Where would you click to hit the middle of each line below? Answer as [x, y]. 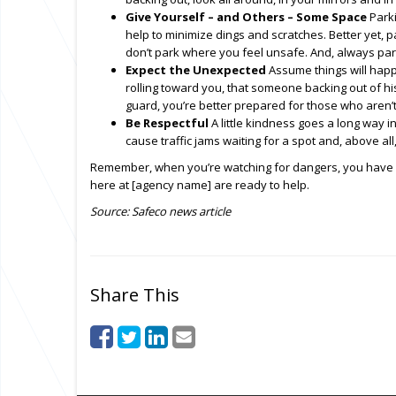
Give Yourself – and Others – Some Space [246, 17]
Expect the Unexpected [196, 70]
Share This [135, 295]
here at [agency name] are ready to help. [200, 185]
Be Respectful [167, 123]
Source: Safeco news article [160, 211]
